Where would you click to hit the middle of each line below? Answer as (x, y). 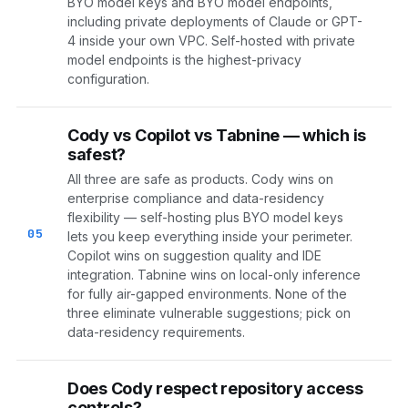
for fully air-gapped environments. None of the (207, 294)
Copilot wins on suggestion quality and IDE (194, 256)
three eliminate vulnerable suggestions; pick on (209, 313)
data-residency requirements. (156, 332)
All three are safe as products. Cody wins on (200, 179)
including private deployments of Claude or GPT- (215, 22)
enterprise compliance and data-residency (196, 199)
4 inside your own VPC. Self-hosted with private (211, 41)
